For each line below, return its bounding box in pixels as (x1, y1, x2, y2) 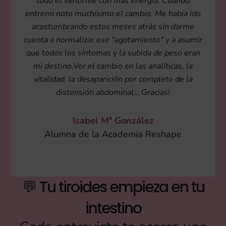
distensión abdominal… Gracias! (56, 86, 170, 98)
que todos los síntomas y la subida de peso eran (26, 47, 200, 59)
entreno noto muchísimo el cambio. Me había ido (25, 8, 201, 19)
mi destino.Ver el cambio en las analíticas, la (33, 60, 193, 72)
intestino (85, 197, 141, 219)
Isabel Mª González (72, 114, 154, 127)
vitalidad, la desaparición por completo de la (33, 73, 193, 85)
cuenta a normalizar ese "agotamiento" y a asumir (24, 34, 202, 45)
